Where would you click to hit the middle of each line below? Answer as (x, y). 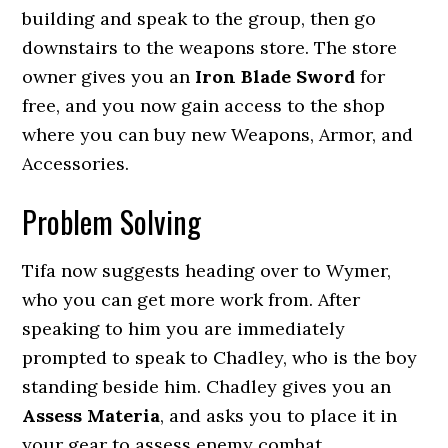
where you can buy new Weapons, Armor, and (218, 134)
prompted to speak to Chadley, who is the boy (220, 357)
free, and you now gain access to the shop (204, 105)
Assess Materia (91, 415)
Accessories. (76, 163)
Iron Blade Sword (275, 76)
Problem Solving (112, 221)
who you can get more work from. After (191, 299)
